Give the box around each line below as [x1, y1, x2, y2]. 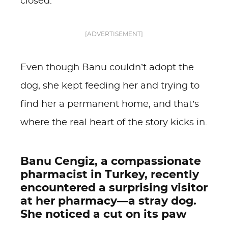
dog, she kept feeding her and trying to [20, 81, 199, 91]
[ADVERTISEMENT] [85, 31, 143, 37]
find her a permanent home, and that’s [20, 100, 199, 109]
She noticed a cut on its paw [20, 209, 187, 220]
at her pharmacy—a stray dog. [20, 195, 196, 207]
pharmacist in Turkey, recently [20, 169, 199, 180]
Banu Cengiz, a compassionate [20, 156, 201, 167]
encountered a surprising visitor [20, 182, 208, 193]
